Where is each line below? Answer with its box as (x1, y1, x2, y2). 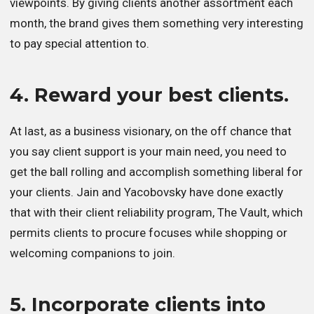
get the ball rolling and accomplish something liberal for (10, 165, 303, 179)
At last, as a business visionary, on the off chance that (10, 124, 292, 139)
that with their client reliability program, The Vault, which (10, 205, 303, 220)
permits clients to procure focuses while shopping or (10, 226, 287, 240)
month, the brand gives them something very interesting (10, 16, 303, 31)
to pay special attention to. (10, 36, 149, 51)
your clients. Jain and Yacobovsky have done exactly (10, 185, 283, 200)
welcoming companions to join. (10, 246, 175, 261)
